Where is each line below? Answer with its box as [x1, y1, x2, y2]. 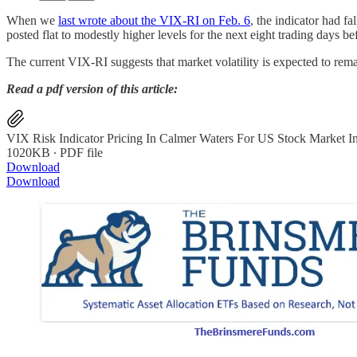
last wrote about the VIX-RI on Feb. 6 [58, 13, 250, 27]
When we [6, 13, 58, 27]
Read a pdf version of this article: [6, 81, 178, 96]
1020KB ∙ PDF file [6, 145, 103, 159]
